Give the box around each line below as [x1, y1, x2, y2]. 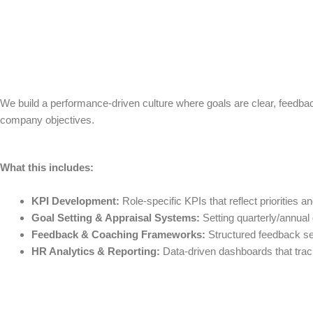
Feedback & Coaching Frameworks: [31, 228, 205, 240]
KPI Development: [31, 195, 119, 207]
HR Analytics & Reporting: [31, 245, 160, 257]
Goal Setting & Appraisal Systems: [31, 212, 200, 224]
